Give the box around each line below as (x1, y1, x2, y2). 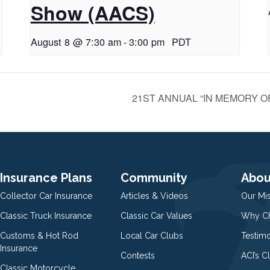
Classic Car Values (121, 210, 192, 221)
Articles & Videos (121, 190, 188, 201)
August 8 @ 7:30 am (30, 34, 121, 49)
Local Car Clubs (121, 230, 183, 240)
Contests (121, 250, 155, 260)
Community (121, 170, 187, 185)
